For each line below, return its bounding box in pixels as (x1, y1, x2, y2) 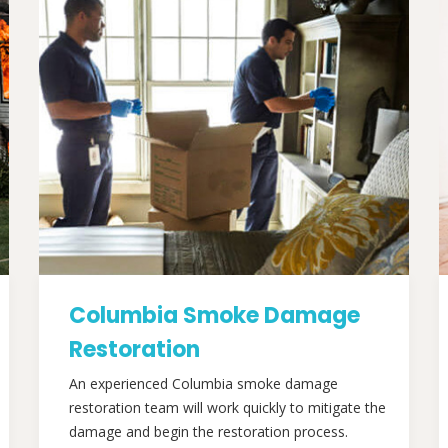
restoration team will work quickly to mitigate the (69, 398, 386, 417)
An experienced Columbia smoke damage (69, 374, 338, 393)
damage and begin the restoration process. (69, 422, 348, 441)
